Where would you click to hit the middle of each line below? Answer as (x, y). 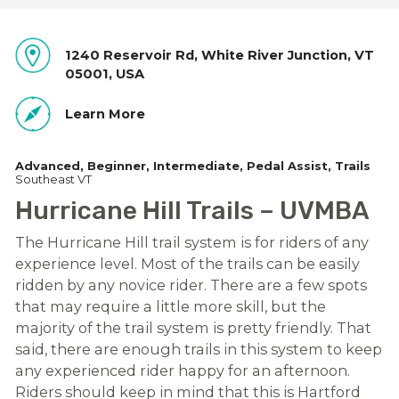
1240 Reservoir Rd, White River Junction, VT (220, 55)
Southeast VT (53, 179)
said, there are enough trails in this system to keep (198, 349)
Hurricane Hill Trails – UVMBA (192, 210)
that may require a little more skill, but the (170, 306)
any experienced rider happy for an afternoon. (182, 370)
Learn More (106, 114)
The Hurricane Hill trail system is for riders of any (191, 242)
